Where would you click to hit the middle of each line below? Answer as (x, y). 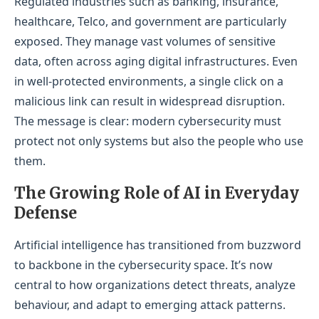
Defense (46, 213)
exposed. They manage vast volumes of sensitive (145, 42)
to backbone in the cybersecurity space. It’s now (143, 265)
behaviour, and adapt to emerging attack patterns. (150, 305)
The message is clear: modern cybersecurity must (148, 121)
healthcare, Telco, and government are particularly (150, 22)
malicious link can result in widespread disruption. (150, 101)
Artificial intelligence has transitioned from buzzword (158, 245)
